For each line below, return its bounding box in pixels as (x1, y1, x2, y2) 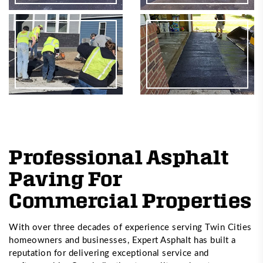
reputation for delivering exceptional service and (9, 246, 209, 258)
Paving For (9, 167, 122, 189)
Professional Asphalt (9, 145, 228, 167)
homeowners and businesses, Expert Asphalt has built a (9, 233, 236, 245)
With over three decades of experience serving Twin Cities (9, 220, 252, 232)
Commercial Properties (9, 188, 252, 211)
